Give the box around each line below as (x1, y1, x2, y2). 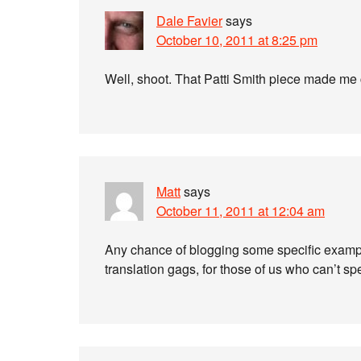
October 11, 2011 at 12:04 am (156, 201, 325, 220)
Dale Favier (156, 11, 222, 30)
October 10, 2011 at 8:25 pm (156, 31, 317, 49)
